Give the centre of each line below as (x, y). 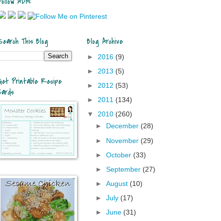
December (123, 126)
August (118, 184)
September (124, 169)
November (123, 141)
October (119, 155)
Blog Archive (105, 41)
